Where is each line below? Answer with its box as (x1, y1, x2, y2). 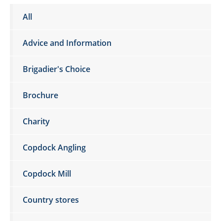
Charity (23, 115, 50, 127)
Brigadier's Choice (23, 63, 90, 74)
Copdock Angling (23, 142, 86, 153)
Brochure (23, 89, 58, 101)
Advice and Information (23, 37, 111, 48)
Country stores (23, 194, 79, 205)
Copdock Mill (23, 168, 71, 179)
